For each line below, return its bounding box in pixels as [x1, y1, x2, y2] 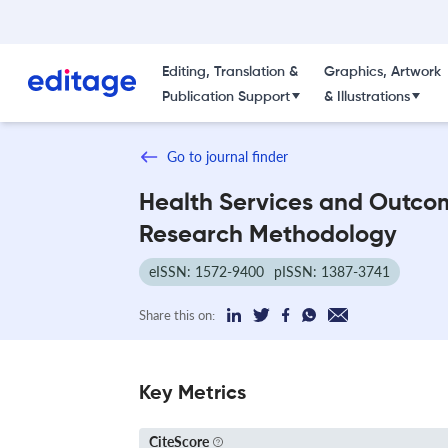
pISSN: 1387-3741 [274, 262, 390, 280]
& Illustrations [323, 90, 410, 104]
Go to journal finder [167, 148, 288, 165]
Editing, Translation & [161, 65, 298, 79]
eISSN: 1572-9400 [149, 262, 264, 280]
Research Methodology [139, 222, 397, 247]
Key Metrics [139, 383, 246, 404]
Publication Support [161, 90, 290, 104]
